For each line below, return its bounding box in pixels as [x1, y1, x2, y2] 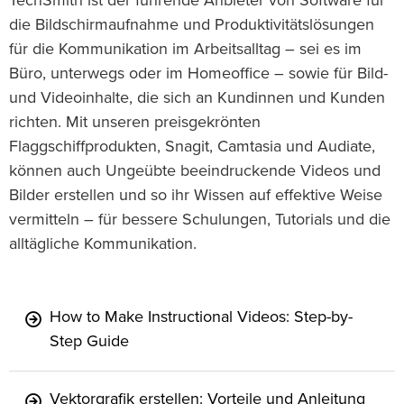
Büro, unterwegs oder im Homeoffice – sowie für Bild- [9, 66, 388, 83]
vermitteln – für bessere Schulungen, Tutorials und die [9, 212, 390, 229]
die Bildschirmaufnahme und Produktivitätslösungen [9, 17, 374, 34]
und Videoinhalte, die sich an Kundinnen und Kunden [9, 90, 385, 107]
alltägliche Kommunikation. [9, 236, 197, 253]
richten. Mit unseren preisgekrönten [9, 115, 261, 132]
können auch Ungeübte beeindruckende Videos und [9, 163, 381, 180]
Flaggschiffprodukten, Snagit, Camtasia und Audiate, [9, 139, 375, 156]
